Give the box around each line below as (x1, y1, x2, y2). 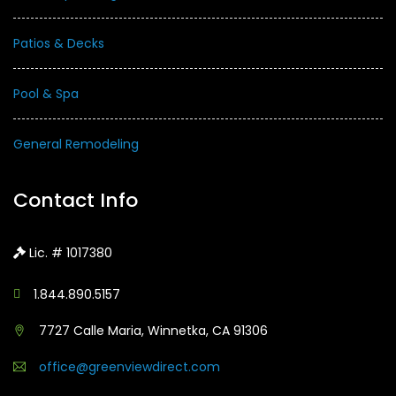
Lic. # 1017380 (26, 243, 112, 262)
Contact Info (13, 186, 138, 214)
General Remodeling (13, 134, 139, 153)
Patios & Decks (13, 34, 104, 52)
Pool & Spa (13, 84, 79, 103)
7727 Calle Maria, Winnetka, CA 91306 (39, 321, 268, 339)
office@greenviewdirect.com (39, 357, 220, 376)
